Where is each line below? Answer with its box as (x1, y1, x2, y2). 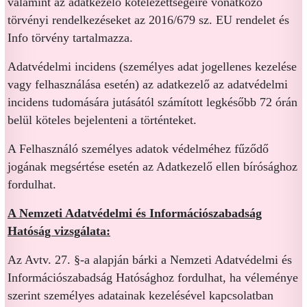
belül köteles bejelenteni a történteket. (8, 113, 197, 127)
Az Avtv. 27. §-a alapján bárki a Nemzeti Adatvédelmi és (8, 253, 292, 267)
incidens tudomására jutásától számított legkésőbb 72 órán (8, 95, 297, 109)
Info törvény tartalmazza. (8, 31, 133, 45)
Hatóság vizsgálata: (8, 224, 110, 238)
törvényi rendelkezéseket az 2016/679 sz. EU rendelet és (8, 13, 289, 27)
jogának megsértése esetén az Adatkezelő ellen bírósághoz (8, 160, 297, 173)
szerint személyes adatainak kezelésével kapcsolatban (8, 288, 273, 302)
